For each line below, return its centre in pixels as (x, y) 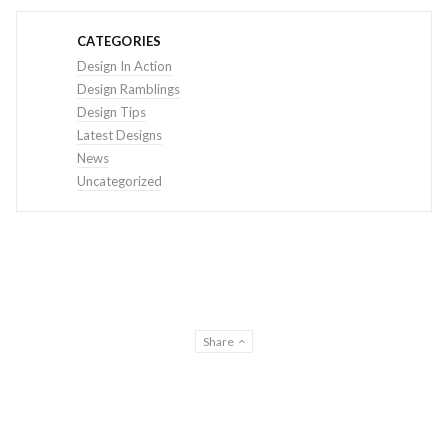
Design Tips (111, 112)
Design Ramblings (128, 89)
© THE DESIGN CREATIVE (224, 421)
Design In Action (124, 66)
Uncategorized (119, 181)
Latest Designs (119, 135)
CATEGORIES (119, 41)
